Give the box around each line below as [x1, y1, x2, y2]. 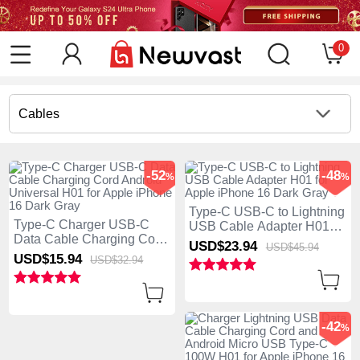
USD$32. [90, 253, 133, 266]
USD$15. [13, 251, 67, 267]
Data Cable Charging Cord [13, 231, 166, 246]
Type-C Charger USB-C [13, 217, 149, 231]
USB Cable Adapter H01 [189, 219, 330, 233]
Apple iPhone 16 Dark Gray [13, 260, 170, 275]
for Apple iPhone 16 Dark [189, 233, 333, 247]
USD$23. [189, 238, 243, 254]
